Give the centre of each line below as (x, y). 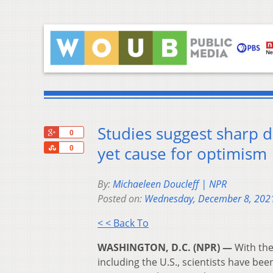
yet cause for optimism (182, 154)
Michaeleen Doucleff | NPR (170, 184)
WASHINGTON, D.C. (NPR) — (165, 248)
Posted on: (121, 199)
